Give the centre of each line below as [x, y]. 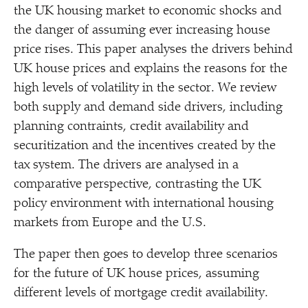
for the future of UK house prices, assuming [136, 274]
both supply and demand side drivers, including [148, 108]
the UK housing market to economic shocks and [148, 11]
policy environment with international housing [144, 204]
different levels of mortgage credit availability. [141, 293]
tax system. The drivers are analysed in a [126, 165]
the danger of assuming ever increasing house [142, 31]
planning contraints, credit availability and [131, 127]
